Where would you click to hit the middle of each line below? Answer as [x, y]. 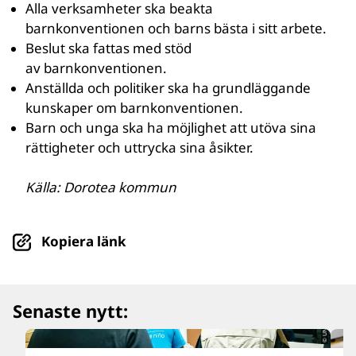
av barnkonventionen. [96, 68]
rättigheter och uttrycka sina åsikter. [141, 147]
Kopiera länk [84, 241]
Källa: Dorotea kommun [101, 187]
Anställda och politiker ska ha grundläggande [168, 88]
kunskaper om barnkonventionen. [134, 108]
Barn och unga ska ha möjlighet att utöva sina [171, 128]
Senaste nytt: [70, 310]
